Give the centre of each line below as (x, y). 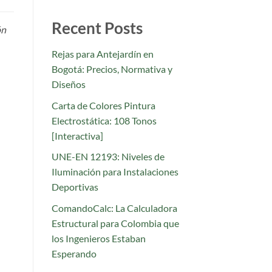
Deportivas (75, 187)
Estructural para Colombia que (115, 223)
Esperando (74, 254)
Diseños (68, 84)
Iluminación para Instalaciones (115, 172)
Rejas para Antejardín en (102, 54)
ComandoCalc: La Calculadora (114, 208)
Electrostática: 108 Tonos (104, 120)
